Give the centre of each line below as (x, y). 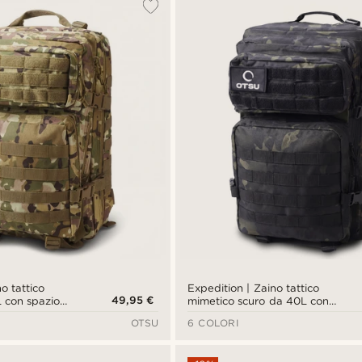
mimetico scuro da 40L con (258, 301)
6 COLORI (213, 323)
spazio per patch (232, 314)
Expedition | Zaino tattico (253, 288)
